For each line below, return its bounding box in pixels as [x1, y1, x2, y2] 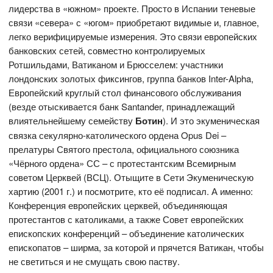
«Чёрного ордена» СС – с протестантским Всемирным [9, 157, 236, 170]
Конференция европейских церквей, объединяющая [9, 199, 228, 212]
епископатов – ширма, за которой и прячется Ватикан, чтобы [9, 241, 264, 254]
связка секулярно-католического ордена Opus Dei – [9, 129, 227, 142]
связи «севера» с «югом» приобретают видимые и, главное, [9, 16, 260, 29]
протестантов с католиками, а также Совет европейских [9, 213, 244, 226]
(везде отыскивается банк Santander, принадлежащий [9, 100, 235, 113]
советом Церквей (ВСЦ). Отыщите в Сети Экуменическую [9, 171, 254, 184]
